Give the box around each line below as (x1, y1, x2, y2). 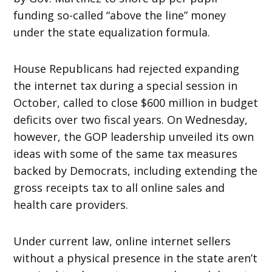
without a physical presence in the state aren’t (13, 250, 258, 265)
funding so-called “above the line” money (13, 7, 226, 22)
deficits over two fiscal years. (13, 112, 168, 127)
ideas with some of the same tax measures (13, 146, 238, 161)
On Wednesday (167, 112, 245, 127)
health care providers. (13, 197, 129, 212)
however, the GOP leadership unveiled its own (13, 129, 254, 144)
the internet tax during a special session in (13, 78, 238, 93)
